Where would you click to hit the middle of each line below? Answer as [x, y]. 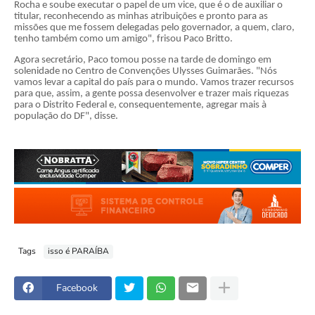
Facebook [77, 288]
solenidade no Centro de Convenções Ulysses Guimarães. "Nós [146, 71]
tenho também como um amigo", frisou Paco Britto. [123, 39]
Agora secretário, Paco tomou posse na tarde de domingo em [143, 60]
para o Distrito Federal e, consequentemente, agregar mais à [140, 105]
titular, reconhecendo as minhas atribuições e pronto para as [141, 17]
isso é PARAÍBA [78, 251]
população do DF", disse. [68, 116]
